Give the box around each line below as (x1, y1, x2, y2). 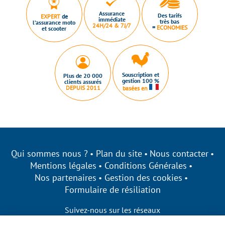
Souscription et (122, 70, 159, 78)
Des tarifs (157, 11, 182, 19)
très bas (160, 17, 179, 25)
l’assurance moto (33, 19, 75, 26)
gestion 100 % (122, 76, 159, 84)
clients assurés (64, 77, 101, 85)
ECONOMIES (156, 23, 187, 31)
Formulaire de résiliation (64, 184, 161, 195)
